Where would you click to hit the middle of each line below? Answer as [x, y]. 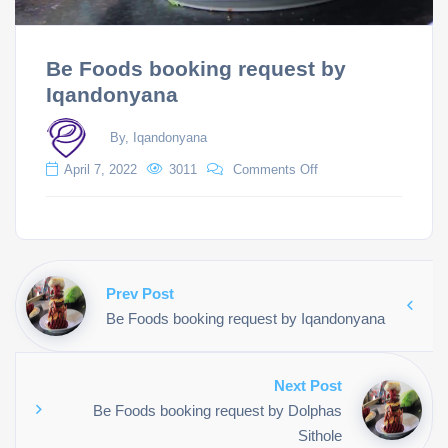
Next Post [308, 385]
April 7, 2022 [100, 169]
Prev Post [140, 293]
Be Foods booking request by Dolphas [217, 410]
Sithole [320, 435]
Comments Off [275, 169]
